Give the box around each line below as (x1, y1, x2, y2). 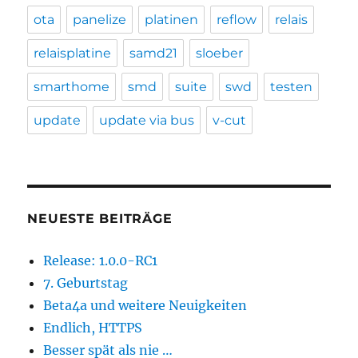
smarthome (34, 79, 110, 94)
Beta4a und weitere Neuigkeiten (43, 297, 248, 313)
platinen (145, 12, 199, 27)
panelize (73, 12, 127, 27)
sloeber (196, 46, 244, 61)
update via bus (99, 113, 195, 128)
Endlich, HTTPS (43, 320, 143, 336)
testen (270, 79, 313, 94)
